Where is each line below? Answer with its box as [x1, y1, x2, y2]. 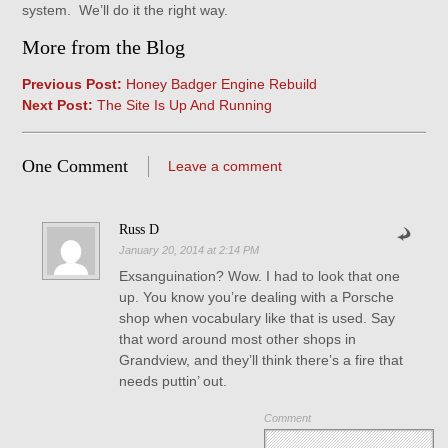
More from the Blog [22, 36, 186, 58]
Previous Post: [22, 76, 123, 92]
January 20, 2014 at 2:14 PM [118, 244, 259, 256]
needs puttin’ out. [118, 373, 227, 389]
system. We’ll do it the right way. [22, 2, 229, 18]
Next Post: [22, 97, 94, 113]
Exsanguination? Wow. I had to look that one [118, 268, 400, 284]
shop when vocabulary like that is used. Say [118, 310, 395, 326]
